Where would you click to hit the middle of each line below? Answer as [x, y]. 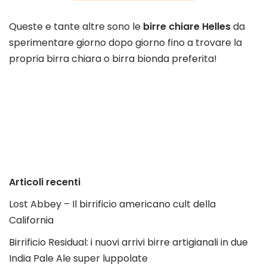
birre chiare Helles [187, 27]
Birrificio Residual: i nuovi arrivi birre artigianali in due [128, 243]
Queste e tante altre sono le [76, 27]
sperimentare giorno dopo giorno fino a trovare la [125, 43]
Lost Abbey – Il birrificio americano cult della [112, 204]
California [31, 221]
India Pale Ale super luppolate [78, 259]
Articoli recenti [45, 182]
